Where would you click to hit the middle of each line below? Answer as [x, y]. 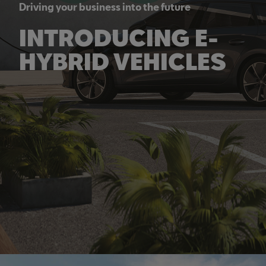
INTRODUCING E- [119, 37]
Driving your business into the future [105, 7]
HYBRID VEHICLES [123, 61]
